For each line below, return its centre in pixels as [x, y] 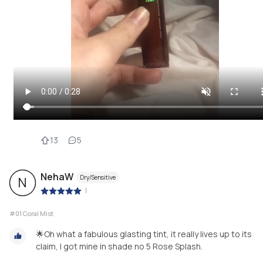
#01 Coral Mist [31, 213]
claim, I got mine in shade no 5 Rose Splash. [119, 246]
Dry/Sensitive [98, 177]
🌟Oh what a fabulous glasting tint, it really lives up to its [144, 234]
